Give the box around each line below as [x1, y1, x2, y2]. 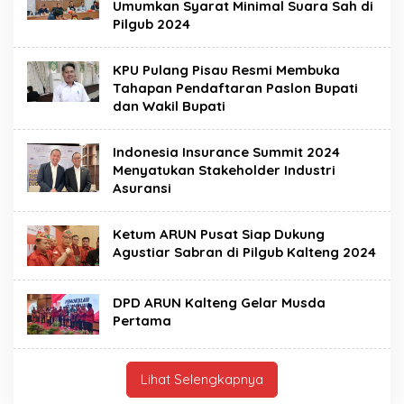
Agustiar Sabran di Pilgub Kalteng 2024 [113, 243, 376, 262]
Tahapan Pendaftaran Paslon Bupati [113, 79, 358, 97]
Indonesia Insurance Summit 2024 [113, 143, 340, 161]
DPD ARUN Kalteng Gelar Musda [113, 294, 326, 312]
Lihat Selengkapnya [141, 371, 263, 389]
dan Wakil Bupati [113, 97, 225, 115]
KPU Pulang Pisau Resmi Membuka [113, 61, 340, 79]
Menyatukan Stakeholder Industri [113, 161, 335, 179]
